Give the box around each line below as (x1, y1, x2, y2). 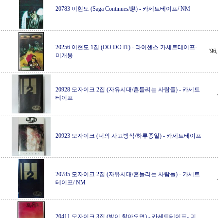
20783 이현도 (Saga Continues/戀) (55, 5, 138, 12)
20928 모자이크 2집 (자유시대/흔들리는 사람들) (55, 86, 178, 93)
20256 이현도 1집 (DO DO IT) (55, 44, 130, 51)
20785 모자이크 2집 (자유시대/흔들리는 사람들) (55, 171, 178, 178)
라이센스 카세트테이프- (135, 44, 197, 51)
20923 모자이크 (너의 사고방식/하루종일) (55, 132, 162, 139)
